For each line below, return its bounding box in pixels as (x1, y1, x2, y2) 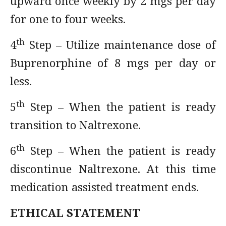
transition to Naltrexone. (10, 117, 141, 132)
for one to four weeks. (10, 11, 126, 26)
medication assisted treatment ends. (10, 179, 199, 194)
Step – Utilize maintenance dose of (25, 37, 216, 52)
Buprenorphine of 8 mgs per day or (10, 55, 216, 70)
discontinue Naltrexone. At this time (10, 161, 216, 176)
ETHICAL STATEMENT (10, 205, 140, 220)
